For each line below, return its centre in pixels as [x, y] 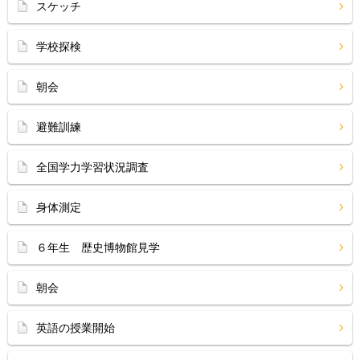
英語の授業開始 [76, 328]
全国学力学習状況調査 [92, 167]
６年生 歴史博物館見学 [98, 247]
